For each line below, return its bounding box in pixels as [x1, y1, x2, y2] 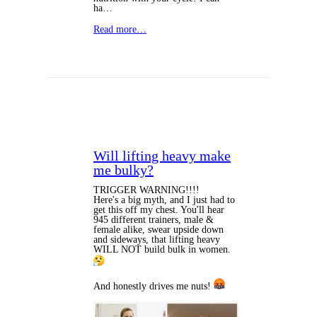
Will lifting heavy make [93, 147, 231, 163]
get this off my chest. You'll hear [93, 204, 224, 215]
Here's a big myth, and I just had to [93, 194, 235, 205]
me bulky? [93, 161, 154, 178]
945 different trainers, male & [93, 214, 214, 225]
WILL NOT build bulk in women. [93, 243, 231, 255]
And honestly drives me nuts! [93, 280, 214, 292]
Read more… [93, 23, 146, 35]
